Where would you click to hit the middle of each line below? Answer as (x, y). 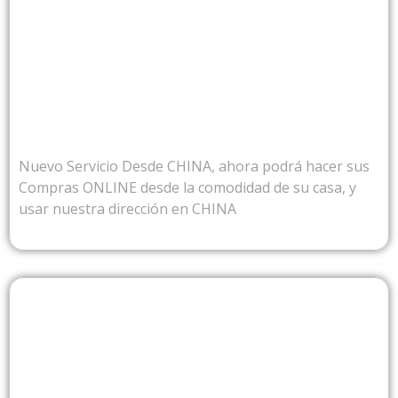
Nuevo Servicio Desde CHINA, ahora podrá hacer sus (194, 166)
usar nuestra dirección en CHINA (127, 208)
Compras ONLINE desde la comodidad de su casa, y (187, 187)
